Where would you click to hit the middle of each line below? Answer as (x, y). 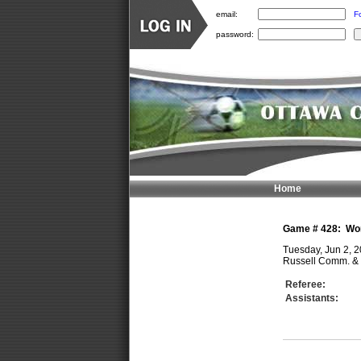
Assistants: (311, 298)
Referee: (305, 284)
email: (226, 14)
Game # (301, 229)
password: (234, 34)
